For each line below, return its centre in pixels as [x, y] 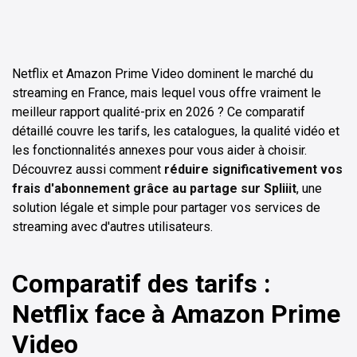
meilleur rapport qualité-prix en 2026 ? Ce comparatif [159, 112]
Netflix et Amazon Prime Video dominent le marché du [163, 73]
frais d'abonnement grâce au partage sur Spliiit [154, 188]
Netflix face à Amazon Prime [176, 314]
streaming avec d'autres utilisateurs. [112, 226]
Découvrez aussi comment [88, 169]
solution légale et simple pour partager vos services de [166, 207]
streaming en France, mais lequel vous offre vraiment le [167, 92]
